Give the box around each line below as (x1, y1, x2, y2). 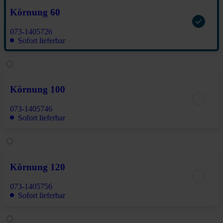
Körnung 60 (10, 6, 60, 17)
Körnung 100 (10, 84, 65, 95)
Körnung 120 (10, 161, 65, 172)
